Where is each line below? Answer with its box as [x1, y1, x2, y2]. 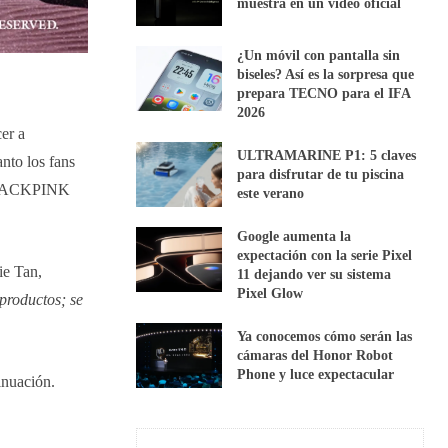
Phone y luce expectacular [237, 366, 395, 382]
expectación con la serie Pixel [237, 247, 413, 263]
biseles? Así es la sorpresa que [237, 66, 415, 82]
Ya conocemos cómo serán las [237, 328, 413, 344]
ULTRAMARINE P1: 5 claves [237, 147, 417, 163]
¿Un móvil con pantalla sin [237, 47, 401, 63]
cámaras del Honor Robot [237, 347, 394, 363]
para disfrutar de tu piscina [237, 166, 405, 182]
